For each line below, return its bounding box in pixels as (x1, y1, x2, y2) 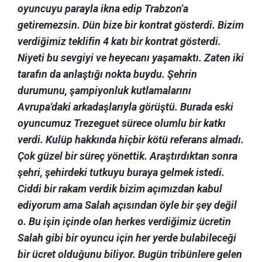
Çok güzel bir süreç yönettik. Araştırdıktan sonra (18, 149, 237, 162)
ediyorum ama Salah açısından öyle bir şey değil (18, 198, 237, 211)
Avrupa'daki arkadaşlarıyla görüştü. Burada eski (18, 100, 233, 113)
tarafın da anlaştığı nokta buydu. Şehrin (18, 67, 197, 80)
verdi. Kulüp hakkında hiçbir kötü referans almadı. (18, 133, 244, 146)
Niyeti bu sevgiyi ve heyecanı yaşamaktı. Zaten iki (18, 51, 244, 64)
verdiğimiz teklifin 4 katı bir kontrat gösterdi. (18, 35, 221, 47)
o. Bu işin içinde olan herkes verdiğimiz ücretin (18, 215, 231, 227)
